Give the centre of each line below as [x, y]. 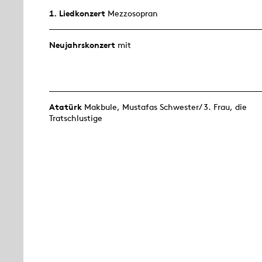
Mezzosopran [132, 14]
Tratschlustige [76, 118]
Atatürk [65, 107]
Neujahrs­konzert [82, 45]
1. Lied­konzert [77, 14]
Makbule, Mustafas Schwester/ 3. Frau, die [164, 107]
